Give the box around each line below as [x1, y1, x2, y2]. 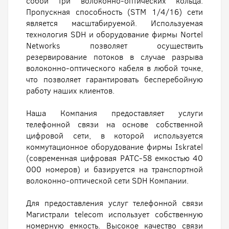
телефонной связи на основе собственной [26, 119, 203, 130]
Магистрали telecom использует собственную [26, 209, 203, 220]
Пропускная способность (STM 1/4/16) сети [26, 7, 203, 17]
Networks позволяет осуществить [26, 40, 203, 51]
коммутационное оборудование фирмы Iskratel [26, 142, 203, 152]
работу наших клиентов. [26, 85, 114, 96]
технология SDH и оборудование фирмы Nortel [26, 29, 203, 40]
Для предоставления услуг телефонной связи [26, 198, 203, 209]
